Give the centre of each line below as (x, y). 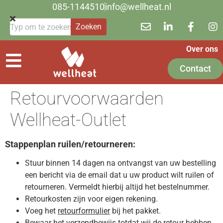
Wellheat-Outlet (68, 120)
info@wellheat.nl (138, 7)
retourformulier (84, 211)
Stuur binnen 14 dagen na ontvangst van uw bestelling (120, 163)
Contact (195, 68)
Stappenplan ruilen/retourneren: (70, 144)
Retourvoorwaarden (87, 99)
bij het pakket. (135, 211)
